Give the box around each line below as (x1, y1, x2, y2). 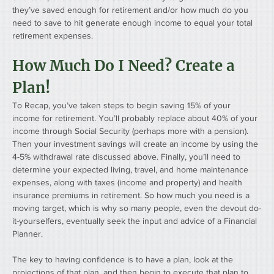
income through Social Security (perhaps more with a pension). (12, 126, 251, 136)
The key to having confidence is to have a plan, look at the (12, 254, 235, 265)
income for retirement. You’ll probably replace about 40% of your (12, 113, 260, 124)
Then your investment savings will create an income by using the (12, 139, 261, 149)
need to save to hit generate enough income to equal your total (12, 18, 255, 28)
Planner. (12, 229, 43, 239)
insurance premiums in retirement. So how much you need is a (12, 190, 252, 201)
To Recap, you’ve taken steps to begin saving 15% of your (12, 100, 233, 111)
